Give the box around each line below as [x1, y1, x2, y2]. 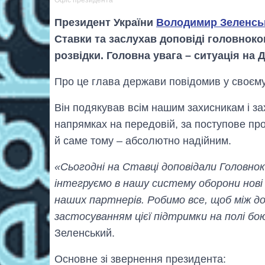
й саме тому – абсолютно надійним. [54, 134, 231, 147]
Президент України [54, 16, 156, 28]
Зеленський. [54, 227, 115, 239]
